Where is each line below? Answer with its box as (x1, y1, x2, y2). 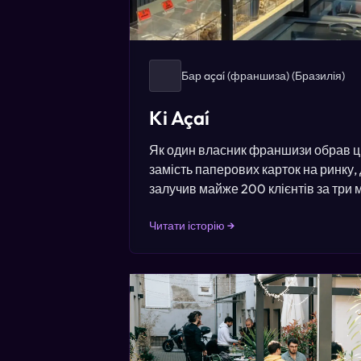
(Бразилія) (289, 68, 345, 83)
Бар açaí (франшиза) (181, 68, 289, 83)
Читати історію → (149, 218, 234, 233)
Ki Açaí (149, 106, 210, 130)
